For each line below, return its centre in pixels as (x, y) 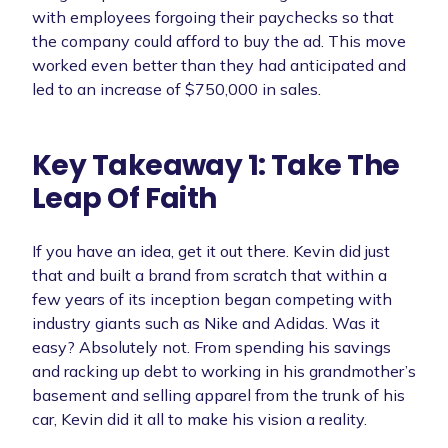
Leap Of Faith (124, 198)
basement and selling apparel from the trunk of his (218, 394)
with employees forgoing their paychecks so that (213, 16)
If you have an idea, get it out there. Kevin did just (211, 250)
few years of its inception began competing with (212, 298)
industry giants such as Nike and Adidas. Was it (206, 322)
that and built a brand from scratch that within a (209, 274)
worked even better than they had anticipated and (219, 64)
